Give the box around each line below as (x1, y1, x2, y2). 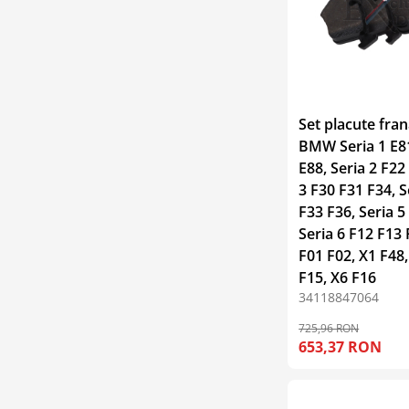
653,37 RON (299, 336, 383, 357)
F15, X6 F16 (299, 267, 377, 288)
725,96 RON (299, 320, 360, 336)
